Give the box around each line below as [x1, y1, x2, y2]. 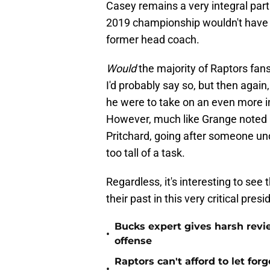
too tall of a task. [106, 146, 185, 160]
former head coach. [106, 33, 199, 46]
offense [115, 235, 152, 247]
